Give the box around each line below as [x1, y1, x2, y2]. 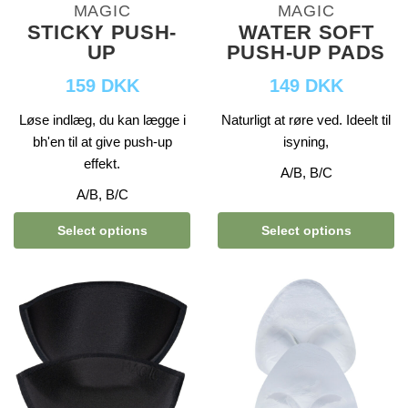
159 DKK [65, 76, 139, 97]
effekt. [84, 156, 120, 172]
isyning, [283, 134, 329, 150]
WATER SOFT [238, 21, 374, 45]
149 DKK [269, 76, 343, 97]
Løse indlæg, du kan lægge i [18, 112, 186, 128]
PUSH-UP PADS [226, 41, 386, 65]
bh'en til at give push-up [32, 134, 172, 150]
